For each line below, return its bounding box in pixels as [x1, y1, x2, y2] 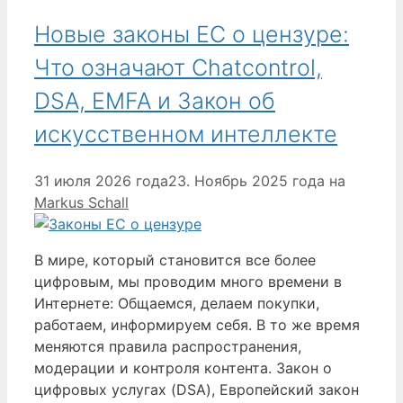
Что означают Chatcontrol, [34, 53, 322, 81]
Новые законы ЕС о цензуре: [34, 20, 349, 48]
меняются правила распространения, [34, 336, 301, 355]
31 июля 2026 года [34, 171, 168, 190]
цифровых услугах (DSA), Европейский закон [34, 380, 359, 399]
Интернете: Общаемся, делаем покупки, [34, 293, 319, 312]
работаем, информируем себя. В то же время [34, 315, 360, 334]
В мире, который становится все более [34, 250, 316, 269]
